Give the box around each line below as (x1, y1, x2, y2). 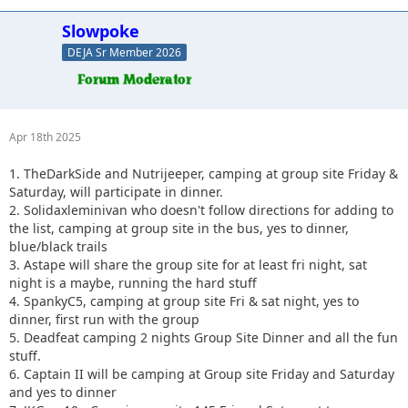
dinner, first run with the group (9, 310, 199, 328)
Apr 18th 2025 (9, 128, 81, 145)
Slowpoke (62, 19, 139, 42)
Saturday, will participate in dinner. (9, 182, 223, 200)
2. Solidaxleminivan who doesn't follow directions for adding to (9, 200, 393, 219)
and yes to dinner (9, 382, 117, 401)
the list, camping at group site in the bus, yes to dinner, (9, 219, 349, 237)
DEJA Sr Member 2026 (67, 44, 181, 60)
